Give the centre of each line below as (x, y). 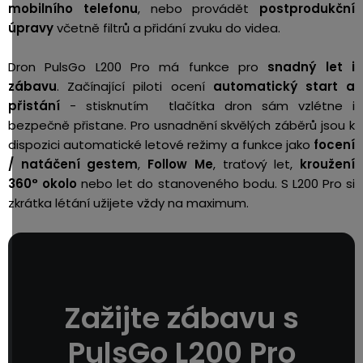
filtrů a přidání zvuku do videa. (192, 28)
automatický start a (284, 86)
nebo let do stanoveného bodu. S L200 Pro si (216, 183)
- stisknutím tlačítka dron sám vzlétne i (207, 105)
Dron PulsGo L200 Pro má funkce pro (138, 66)
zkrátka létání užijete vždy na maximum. (130, 203)
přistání (34, 105)
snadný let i (312, 66)
